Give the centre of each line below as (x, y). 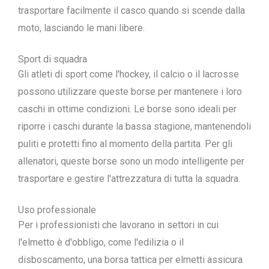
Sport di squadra (53, 59)
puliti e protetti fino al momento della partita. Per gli (125, 144)
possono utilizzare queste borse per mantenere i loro (130, 92)
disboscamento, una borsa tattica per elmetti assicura (130, 260)
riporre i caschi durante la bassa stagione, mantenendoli (134, 126)
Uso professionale (57, 210)
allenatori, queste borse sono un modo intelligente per (131, 161)
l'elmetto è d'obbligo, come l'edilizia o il (101, 242)
